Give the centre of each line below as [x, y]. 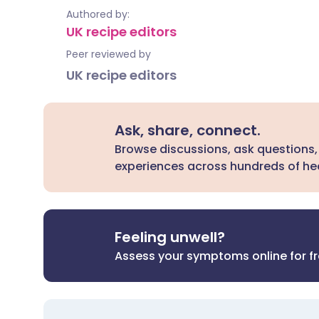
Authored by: [98, 14]
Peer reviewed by [109, 54]
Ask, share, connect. [188, 130]
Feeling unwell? [170, 237]
